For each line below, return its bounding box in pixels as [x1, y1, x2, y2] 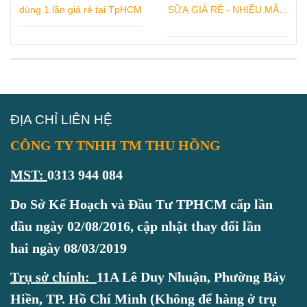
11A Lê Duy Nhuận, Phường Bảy [97, 269, 286, 285]
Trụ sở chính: [10, 269, 90, 285]
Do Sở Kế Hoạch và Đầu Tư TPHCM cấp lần [10, 196, 273, 212]
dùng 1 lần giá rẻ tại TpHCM [19, 4, 142, 16]
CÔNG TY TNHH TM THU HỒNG [10, 138, 221, 153]
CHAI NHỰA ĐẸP [188, 20, 265, 32]
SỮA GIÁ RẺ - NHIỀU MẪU [167, 4, 286, 16]
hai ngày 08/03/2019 [10, 240, 127, 256]
